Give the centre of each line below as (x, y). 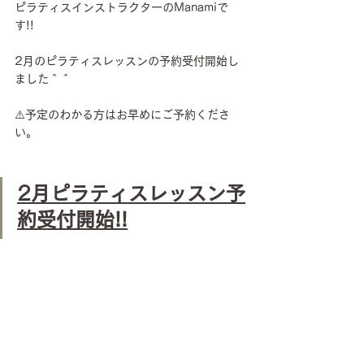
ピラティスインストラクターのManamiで (121, 7)
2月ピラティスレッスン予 (131, 193)
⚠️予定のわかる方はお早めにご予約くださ (122, 115)
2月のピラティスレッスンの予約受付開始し (127, 61)
